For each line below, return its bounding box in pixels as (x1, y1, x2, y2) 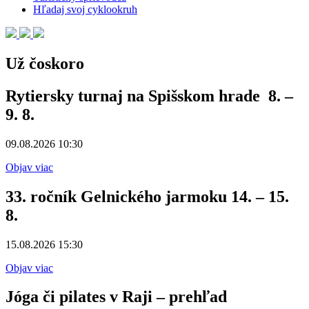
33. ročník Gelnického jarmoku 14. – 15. (6, 187, 289, 206)
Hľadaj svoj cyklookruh (33, 3, 137, 15)
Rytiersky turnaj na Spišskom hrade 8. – (6, 86, 293, 105)
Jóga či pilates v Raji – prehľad (6, 288, 227, 306)
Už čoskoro (6, 54, 84, 72)
